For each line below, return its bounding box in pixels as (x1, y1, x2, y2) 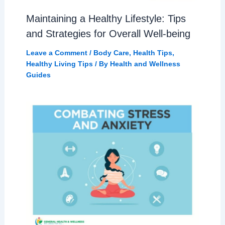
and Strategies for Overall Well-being (26, 28, 190, 40)
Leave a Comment (26, 49, 87, 57)
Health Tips (133, 49, 172, 57)
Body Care (93, 49, 129, 57)
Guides (26, 71, 51, 79)
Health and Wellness (109, 60, 180, 68)
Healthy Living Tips (26, 60, 93, 68)
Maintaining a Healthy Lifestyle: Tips (26, 13, 186, 25)
